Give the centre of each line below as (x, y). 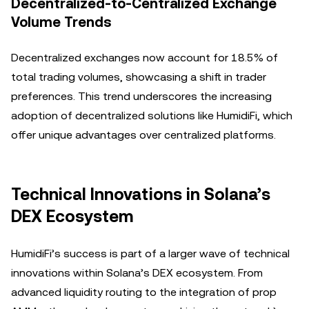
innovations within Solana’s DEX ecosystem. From (137, 273)
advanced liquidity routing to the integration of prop (144, 292)
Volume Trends (61, 22)
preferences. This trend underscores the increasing (141, 96)
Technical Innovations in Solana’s (141, 195)
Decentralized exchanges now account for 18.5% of (144, 58)
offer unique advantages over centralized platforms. (143, 135)
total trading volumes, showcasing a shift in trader (139, 77)
